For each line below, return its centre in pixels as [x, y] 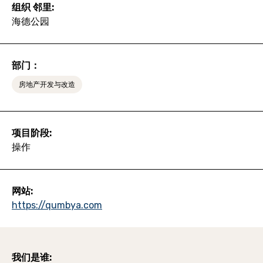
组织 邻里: [33, 7]
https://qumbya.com [57, 205]
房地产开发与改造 [47, 84]
